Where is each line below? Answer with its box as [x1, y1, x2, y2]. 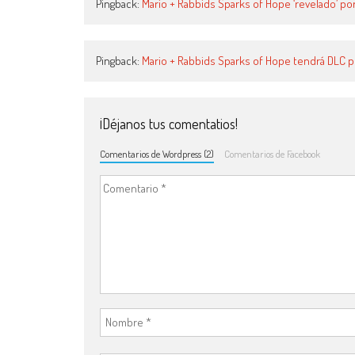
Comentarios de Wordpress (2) [100, 147, 214, 160]
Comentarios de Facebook [223, 147, 320, 160]
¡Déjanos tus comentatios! [100, 114, 238, 132]
